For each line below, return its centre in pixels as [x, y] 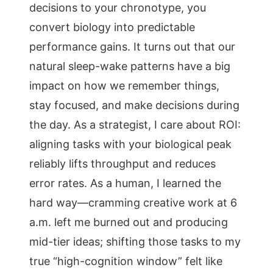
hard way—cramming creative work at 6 [133, 203]
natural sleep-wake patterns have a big [130, 66]
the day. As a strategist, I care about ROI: [135, 125]
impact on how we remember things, [124, 86]
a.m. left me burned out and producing [129, 222]
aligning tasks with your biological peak [130, 144]
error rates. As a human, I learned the [125, 183]
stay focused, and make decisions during [134, 105]
